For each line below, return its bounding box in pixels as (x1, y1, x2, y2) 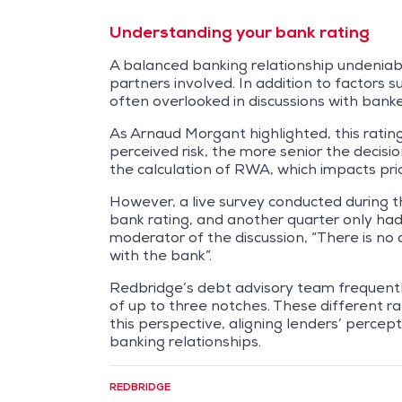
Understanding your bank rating (109, 22, 370, 44)
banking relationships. (109, 332, 261, 352)
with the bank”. (109, 246, 212, 266)
